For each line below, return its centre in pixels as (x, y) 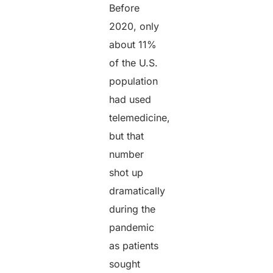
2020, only (134, 27)
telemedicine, (140, 118)
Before (125, 8)
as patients (134, 246)
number (127, 154)
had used (130, 100)
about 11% (133, 45)
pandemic (132, 228)
